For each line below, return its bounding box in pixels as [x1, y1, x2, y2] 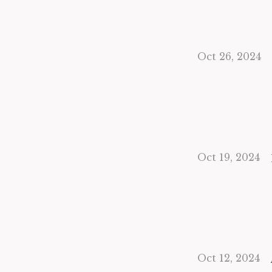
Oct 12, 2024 [197, 252, 260, 264]
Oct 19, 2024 [197, 151, 260, 163]
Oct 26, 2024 [197, 50, 261, 63]
